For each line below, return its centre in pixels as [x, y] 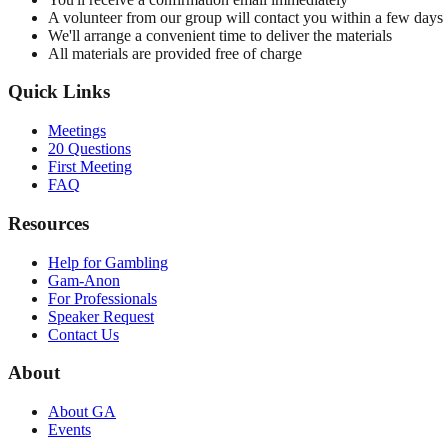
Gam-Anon [84, 280]
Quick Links [59, 92]
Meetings [77, 131]
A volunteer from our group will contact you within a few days [245, 17]
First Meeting [90, 167]
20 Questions [89, 149]
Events [69, 430]
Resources [48, 223]
